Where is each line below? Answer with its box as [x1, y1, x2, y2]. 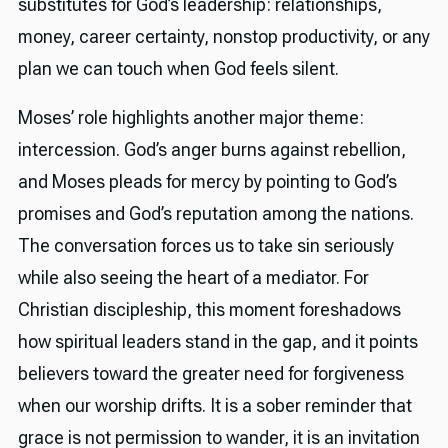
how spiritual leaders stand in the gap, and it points [17, 331, 418, 353]
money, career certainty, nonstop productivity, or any [17, 25, 430, 47]
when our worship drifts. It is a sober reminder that [17, 395, 412, 417]
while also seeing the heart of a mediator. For [17, 267, 369, 289]
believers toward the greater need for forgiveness [17, 363, 404, 385]
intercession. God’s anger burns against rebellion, [17, 139, 406, 161]
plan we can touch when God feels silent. [17, 57, 339, 79]
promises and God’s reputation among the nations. [17, 203, 414, 225]
